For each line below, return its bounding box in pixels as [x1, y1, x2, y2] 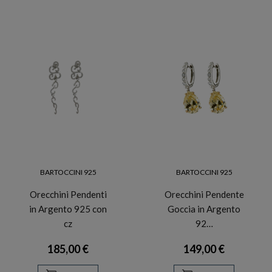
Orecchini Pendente [164, 189, 244, 200]
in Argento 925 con [29, 203, 107, 215]
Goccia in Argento [168, 203, 240, 215]
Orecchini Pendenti [29, 189, 107, 200]
